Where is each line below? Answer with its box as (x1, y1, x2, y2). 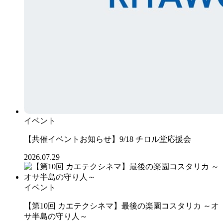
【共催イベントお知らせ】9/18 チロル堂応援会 (24, 134, 191, 143)
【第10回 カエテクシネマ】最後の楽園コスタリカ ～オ (24, 201, 219, 210)
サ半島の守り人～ (24, 212, 88, 221)
